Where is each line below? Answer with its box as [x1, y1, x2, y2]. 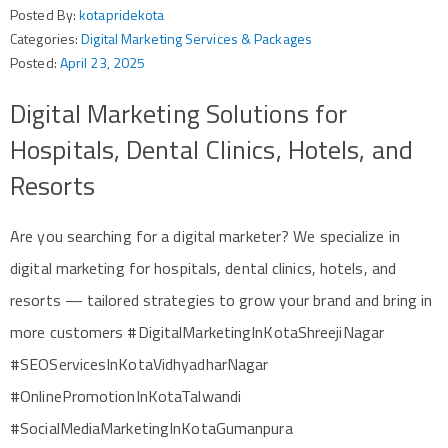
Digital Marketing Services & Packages [81, 28, 312, 49]
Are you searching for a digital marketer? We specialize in [10, 224, 400, 248]
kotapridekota [79, 4, 165, 25]
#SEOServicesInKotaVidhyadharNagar [10, 352, 269, 376]
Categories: [10, 28, 82, 49]
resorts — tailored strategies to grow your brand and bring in [10, 288, 433, 312]
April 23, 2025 [59, 52, 146, 73]
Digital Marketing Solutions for [10, 94, 348, 133]
